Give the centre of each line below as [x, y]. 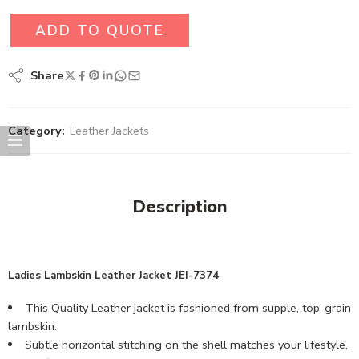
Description [179, 207]
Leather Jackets [109, 131]
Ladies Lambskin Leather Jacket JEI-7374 [113, 275]
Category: [36, 131]
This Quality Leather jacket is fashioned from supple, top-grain [188, 307]
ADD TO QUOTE [100, 30]
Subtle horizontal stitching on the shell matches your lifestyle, [186, 344]
